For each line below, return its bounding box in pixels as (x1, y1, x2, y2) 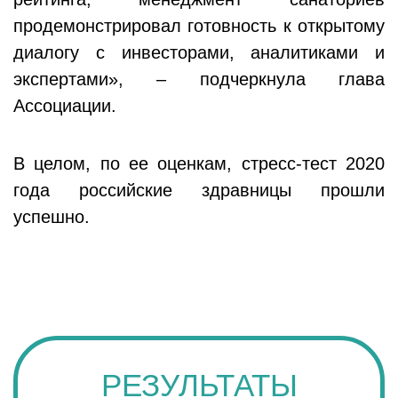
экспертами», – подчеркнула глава (13, 68, 385, 89)
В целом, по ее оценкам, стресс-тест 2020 (13, 153, 385, 173)
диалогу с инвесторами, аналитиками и (13, 42, 385, 62)
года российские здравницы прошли (13, 179, 385, 200)
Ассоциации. (13, 95, 116, 115)
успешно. (13, 206, 90, 227)
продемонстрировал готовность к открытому (13, 15, 385, 36)
